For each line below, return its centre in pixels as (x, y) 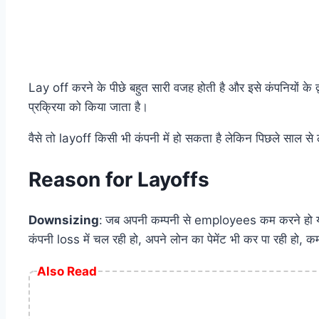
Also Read (67, 272)
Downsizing (64, 220)
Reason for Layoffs (119, 179)
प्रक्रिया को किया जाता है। (88, 106)
